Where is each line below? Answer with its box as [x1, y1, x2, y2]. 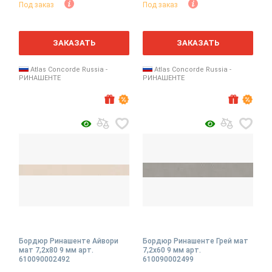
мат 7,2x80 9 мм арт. [19, 245, 93, 254]
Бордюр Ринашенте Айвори [19, 236, 118, 245]
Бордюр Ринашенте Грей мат [143, 236, 248, 245]
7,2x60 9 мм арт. [143, 245, 201, 254]
